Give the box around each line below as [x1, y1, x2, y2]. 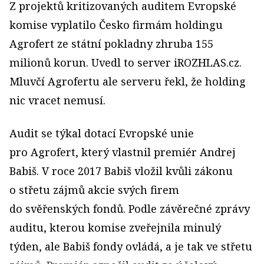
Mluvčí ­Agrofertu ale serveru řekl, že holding [9, 74, 246, 88]
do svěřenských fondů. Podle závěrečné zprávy [9, 202, 250, 216]
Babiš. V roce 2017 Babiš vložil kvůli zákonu [9, 164, 233, 178]
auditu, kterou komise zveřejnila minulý [9, 220, 221, 235]
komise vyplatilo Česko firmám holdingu [9, 18, 223, 32]
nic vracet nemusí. [9, 93, 105, 107]
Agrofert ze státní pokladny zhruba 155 [9, 37, 213, 51]
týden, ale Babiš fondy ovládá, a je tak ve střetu [9, 239, 252, 253]
